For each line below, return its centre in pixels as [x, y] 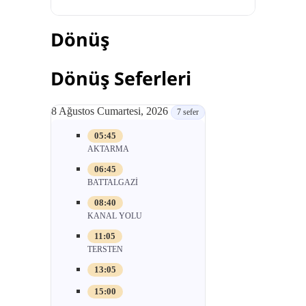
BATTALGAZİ [113, 182]
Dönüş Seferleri [121, 78]
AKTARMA [108, 149]
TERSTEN [105, 249]
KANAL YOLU [115, 216]
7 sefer [188, 112]
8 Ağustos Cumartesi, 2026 [110, 111]
